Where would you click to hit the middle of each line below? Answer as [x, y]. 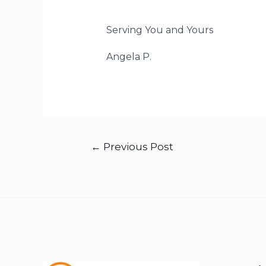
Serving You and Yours [159, 30]
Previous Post [137, 147]
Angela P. [129, 56]
